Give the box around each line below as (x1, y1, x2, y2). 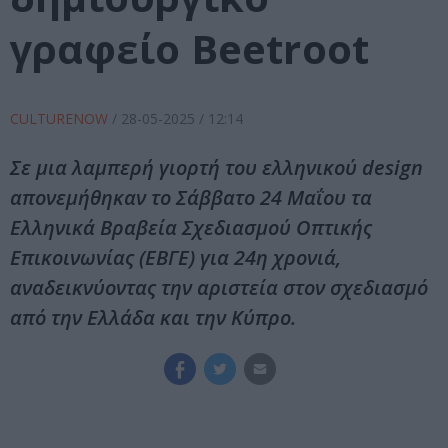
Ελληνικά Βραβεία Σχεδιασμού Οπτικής (10, 214, 372, 242)
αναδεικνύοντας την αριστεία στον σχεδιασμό (10, 274, 428, 302)
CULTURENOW (10, 109, 112, 129)
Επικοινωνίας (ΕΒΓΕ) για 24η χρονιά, (10, 244, 341, 272)
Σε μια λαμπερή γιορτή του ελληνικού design (10, 154, 423, 182)
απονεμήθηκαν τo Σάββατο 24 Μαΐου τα (10, 184, 372, 212)
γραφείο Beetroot (10, 21, 370, 77)
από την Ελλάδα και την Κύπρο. (10, 304, 296, 332)
